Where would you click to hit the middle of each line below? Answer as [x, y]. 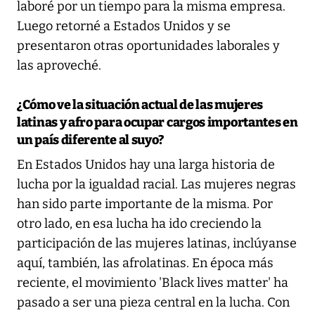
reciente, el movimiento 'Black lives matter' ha [153, 282]
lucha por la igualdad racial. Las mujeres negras [156, 184]
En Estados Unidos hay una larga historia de [146, 164]
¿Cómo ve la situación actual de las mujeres [140, 104]
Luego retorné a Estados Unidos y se [124, 26]
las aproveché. [59, 65]
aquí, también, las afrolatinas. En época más [145, 263]
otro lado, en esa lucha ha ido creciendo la [139, 223]
